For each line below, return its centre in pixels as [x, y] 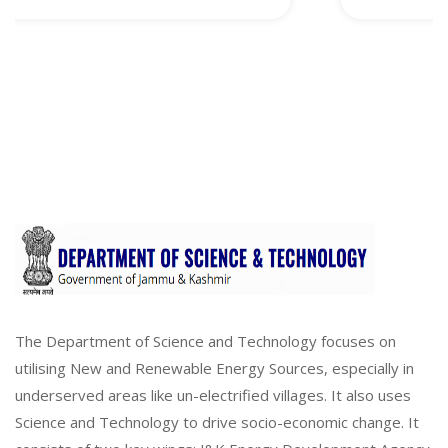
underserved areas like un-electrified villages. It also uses [213, 395]
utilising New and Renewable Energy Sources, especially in [214, 368]
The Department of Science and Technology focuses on [205, 341]
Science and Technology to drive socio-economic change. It [217, 422]
